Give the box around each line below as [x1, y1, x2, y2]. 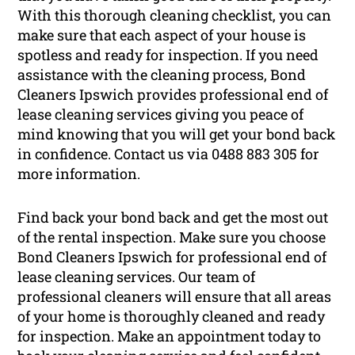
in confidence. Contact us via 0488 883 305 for [17, 144, 320, 164]
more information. [17, 164, 141, 184]
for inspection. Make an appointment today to [17, 326, 322, 346]
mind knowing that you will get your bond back [17, 124, 336, 144]
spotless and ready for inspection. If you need [17, 45, 319, 65]
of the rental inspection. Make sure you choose [17, 227, 326, 247]
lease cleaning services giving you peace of [17, 105, 304, 124]
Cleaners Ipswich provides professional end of [17, 85, 329, 105]
